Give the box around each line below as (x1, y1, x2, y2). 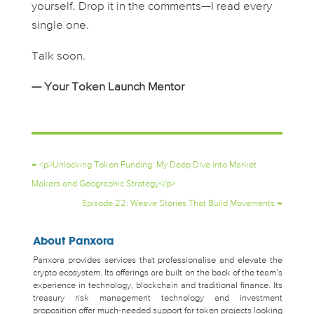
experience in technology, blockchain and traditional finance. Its (32, 280, 283, 290)
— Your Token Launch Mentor (31, 81, 184, 93)
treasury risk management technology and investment (32, 293, 283, 303)
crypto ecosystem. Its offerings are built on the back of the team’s (32, 268, 283, 278)
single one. (31, 19, 89, 32)
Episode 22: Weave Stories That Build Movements (82, 198, 275, 208)
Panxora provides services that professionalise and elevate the (32, 255, 283, 265)
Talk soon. (31, 50, 86, 62)
